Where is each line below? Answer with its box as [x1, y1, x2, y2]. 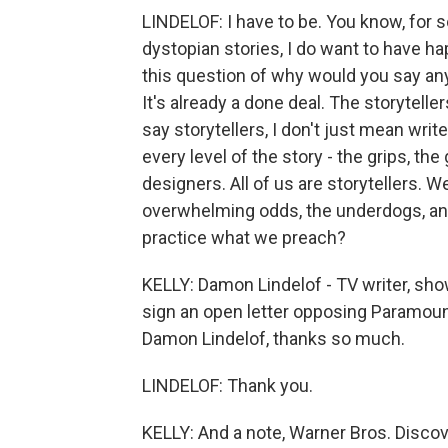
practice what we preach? [142, 227, 346, 248]
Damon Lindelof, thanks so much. [142, 328, 405, 349]
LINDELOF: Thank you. [142, 375, 313, 396]
